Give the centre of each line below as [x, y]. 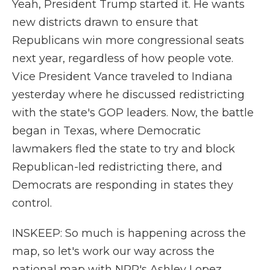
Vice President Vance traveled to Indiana [122, 77]
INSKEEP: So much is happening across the [129, 233]
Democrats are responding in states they [123, 185]
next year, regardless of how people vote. [123, 58]
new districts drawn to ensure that [105, 22]
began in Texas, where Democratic [106, 131]
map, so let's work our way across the [113, 251]
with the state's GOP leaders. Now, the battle [133, 113]
